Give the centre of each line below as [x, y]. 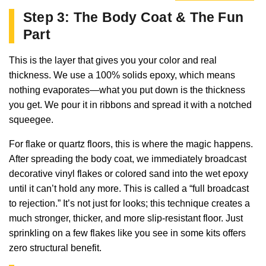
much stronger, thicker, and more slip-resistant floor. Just [126, 218]
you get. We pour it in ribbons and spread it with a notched [130, 104]
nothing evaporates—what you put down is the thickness [127, 90]
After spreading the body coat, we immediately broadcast [128, 159]
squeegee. [31, 119]
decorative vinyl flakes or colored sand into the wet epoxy [129, 173]
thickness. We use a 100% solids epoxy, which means [122, 75]
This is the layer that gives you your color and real [113, 60]
